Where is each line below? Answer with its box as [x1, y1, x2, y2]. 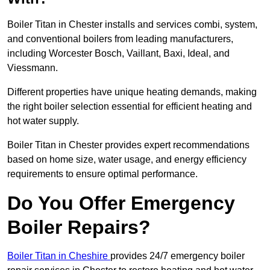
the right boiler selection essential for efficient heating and [7, 101, 252, 112]
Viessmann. [7, 63, 60, 74]
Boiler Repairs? [7, 216, 151, 239]
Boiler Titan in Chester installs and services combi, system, [7, 19, 257, 30]
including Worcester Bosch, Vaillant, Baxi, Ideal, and [7, 48, 230, 59]
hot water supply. [7, 116, 81, 127]
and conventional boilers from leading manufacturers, [7, 34, 233, 45]
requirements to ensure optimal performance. [7, 169, 198, 180]
